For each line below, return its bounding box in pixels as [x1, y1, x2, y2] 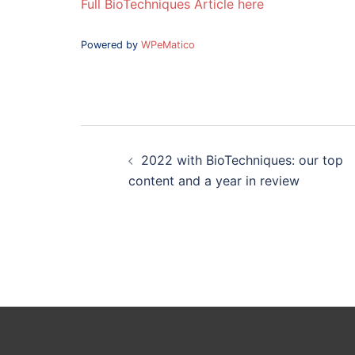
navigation [80, 140, 158, 159]
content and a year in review [128, 172, 300, 189]
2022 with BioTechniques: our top [141, 151, 343, 168]
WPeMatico [141, 38, 195, 51]
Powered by [81, 38, 141, 51]
